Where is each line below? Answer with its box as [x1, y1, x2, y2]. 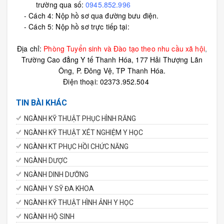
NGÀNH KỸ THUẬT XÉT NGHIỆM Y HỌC [24, 128, 143, 137]
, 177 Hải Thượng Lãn [131, 54, 202, 65]
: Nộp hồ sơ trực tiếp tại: [51, 21, 129, 32]
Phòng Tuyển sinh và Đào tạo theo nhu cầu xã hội [43, 43, 205, 54]
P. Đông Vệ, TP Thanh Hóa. [76, 65, 166, 76]
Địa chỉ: [17, 43, 44, 54]
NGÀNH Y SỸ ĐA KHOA [24, 184, 94, 193]
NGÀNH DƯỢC [24, 156, 67, 165]
